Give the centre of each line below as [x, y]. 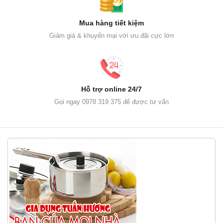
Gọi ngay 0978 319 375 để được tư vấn [111, 102]
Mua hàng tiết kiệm [111, 23]
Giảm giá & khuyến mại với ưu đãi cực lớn [111, 35]
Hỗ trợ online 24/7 [111, 89]
